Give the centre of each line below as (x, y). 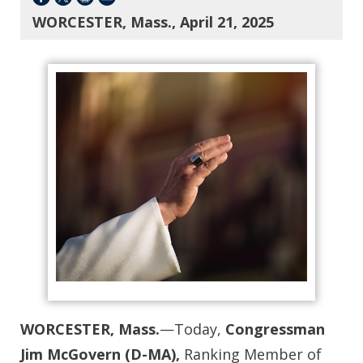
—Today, (192, 329)
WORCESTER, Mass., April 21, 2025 (153, 22)
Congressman (275, 329)
